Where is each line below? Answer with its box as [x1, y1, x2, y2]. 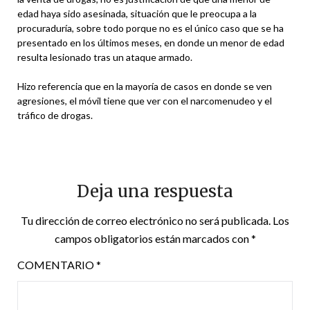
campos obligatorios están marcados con [54, 231, 251, 245]
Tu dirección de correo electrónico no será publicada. [21, 213, 271, 227]
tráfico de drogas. [17, 109, 93, 121]
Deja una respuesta [77, 180, 233, 202]
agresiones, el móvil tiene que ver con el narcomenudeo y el [17, 94, 272, 107]
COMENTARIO [17, 257, 96, 271]
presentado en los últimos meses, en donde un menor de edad [17, 36, 284, 48]
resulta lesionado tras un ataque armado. [17, 51, 192, 63]
